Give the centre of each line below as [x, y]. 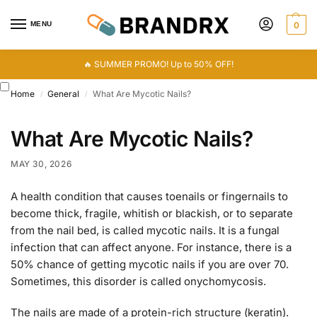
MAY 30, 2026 [41, 164]
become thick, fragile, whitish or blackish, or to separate [152, 214]
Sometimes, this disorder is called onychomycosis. [138, 282]
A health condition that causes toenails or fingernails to [149, 197]
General [64, 94]
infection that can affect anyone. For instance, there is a [151, 248]
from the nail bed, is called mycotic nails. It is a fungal [145, 231]
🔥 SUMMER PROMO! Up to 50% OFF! [158, 64]
